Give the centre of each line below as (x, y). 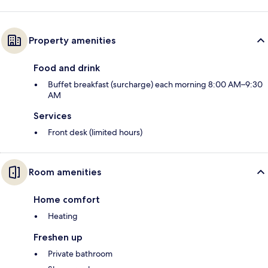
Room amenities (65, 172)
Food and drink (67, 68)
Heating (63, 216)
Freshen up (58, 237)
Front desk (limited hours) (95, 133)
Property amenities (72, 41)
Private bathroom (80, 254)
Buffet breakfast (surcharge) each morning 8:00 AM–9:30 (155, 85)
